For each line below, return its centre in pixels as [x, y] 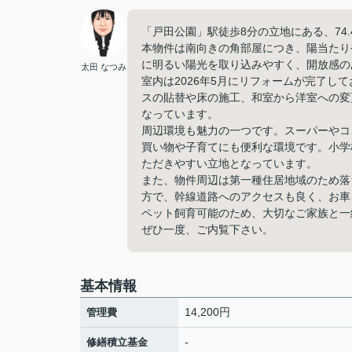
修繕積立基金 [117, 342]
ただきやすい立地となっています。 [229, 163]
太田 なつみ [104, 67]
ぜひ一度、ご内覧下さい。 [207, 229]
